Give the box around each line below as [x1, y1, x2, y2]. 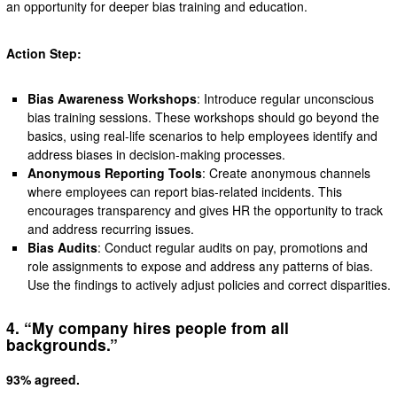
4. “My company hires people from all [5, 316, 289, 339]
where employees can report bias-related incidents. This [27, 183, 343, 201]
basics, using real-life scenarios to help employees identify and [27, 127, 378, 145]
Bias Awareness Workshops [27, 90, 198, 108]
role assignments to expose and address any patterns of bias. [27, 257, 374, 276]
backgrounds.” [5, 333, 118, 356]
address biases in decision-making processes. [27, 145, 286, 164]
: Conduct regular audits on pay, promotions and [97, 238, 369, 257]
